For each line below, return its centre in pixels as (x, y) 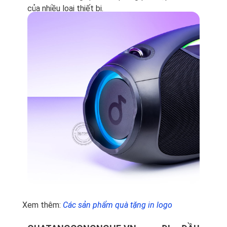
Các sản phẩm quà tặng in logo (118, 205)
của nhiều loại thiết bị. (65, 8)
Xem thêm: (42, 205)
